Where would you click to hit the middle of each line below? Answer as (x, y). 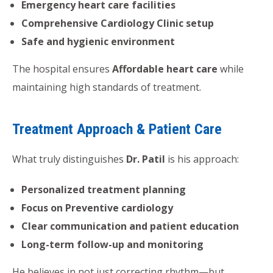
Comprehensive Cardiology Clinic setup (118, 23)
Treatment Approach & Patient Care (117, 129)
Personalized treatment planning (104, 189)
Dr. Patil (146, 159)
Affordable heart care (165, 69)
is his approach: (202, 159)
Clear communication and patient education (130, 226)
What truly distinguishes (69, 159)
